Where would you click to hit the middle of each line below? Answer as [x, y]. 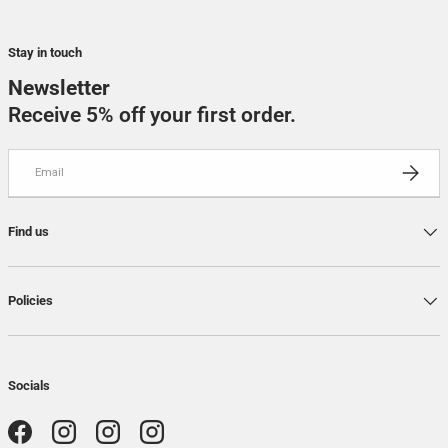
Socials [29, 385]
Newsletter [59, 88]
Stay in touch [45, 53]
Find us [28, 232]
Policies [30, 301]
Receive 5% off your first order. [152, 115]
